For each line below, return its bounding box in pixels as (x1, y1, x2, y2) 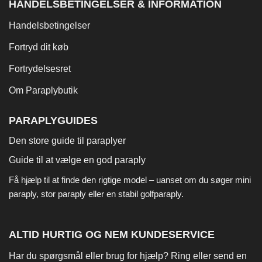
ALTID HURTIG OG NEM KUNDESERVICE (9, 229, 215, 241)
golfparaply (140, 188, 181, 199)
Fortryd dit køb (9, 42, 68, 52)
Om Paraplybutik (9, 85, 78, 95)
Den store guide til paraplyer (9, 135, 126, 146)
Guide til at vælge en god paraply (9, 154, 146, 165)
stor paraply (41, 188, 86, 199)
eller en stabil (86, 188, 140, 199)
